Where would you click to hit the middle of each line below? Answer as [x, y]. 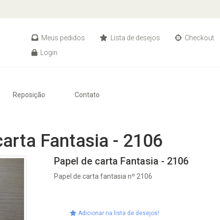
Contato [87, 95]
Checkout [199, 38]
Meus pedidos [62, 38]
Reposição [29, 95]
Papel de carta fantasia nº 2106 [103, 176]
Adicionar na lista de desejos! [118, 213]
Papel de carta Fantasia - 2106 [122, 161]
